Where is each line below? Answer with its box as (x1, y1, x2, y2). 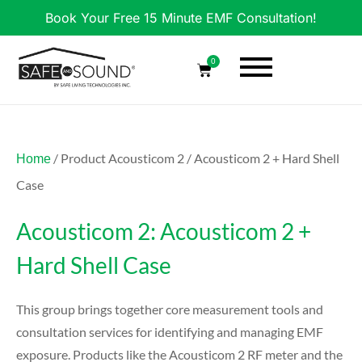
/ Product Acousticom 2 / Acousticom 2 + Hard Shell (51, 149, 339, 166)
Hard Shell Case (16, 250, 171, 279)
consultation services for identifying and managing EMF (16, 323, 323, 339)
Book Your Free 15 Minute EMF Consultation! (45, 10, 317, 26)
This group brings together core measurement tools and (16, 301, 323, 317)
